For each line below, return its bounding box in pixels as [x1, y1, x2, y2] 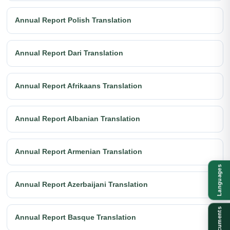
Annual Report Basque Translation [15, 213, 136, 222]
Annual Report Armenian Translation [15, 147, 142, 156]
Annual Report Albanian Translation [15, 114, 140, 123]
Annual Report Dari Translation [15, 49, 123, 57]
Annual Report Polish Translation [15, 16, 131, 25]
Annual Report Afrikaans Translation [15, 82, 142, 90]
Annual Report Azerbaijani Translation [15, 180, 148, 189]
